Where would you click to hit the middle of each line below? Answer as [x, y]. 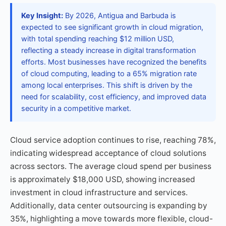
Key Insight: [42, 16]
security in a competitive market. [76, 108]
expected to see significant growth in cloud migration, [112, 27]
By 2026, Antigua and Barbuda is [120, 16]
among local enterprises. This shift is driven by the [107, 85]
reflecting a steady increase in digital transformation [108, 50]
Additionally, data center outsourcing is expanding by [109, 206]
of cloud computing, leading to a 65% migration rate [109, 74]
